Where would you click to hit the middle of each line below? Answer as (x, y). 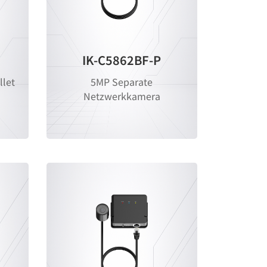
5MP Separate (122, 82)
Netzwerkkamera (122, 96)
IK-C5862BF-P (122, 60)
